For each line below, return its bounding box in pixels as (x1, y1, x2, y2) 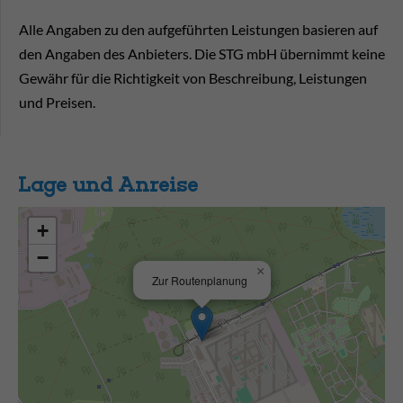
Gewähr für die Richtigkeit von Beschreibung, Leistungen (19, 69, 367, 87)
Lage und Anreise (18, 173, 198, 198)
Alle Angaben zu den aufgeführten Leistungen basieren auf (19, 21, 378, 39)
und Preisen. (19, 94, 95, 112)
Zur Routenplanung (152, 273, 247, 289)
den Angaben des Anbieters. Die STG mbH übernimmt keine (19, 45, 385, 63)
